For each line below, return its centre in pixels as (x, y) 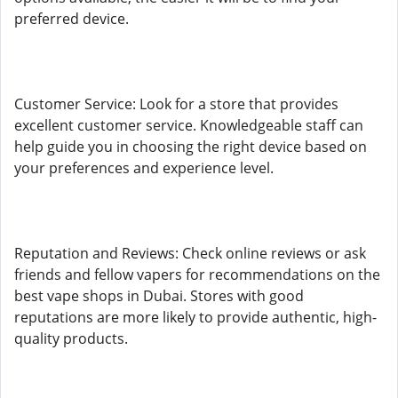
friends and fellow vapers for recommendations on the (197, 275)
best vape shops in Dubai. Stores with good (159, 296)
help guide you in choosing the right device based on (191, 147)
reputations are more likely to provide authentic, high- (195, 317)
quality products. (71, 338)
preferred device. (72, 19)
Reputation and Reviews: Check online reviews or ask (190, 253)
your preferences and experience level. (144, 168)
